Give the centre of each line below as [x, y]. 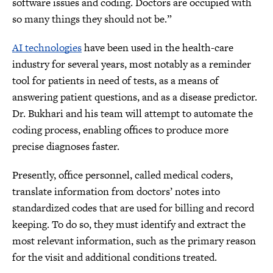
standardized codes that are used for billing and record [133, 208]
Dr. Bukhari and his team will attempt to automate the [133, 113]
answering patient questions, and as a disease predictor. [135, 97]
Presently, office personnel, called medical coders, [122, 175]
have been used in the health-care [158, 48]
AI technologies [47, 48]
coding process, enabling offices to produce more [120, 130]
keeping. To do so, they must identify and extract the [129, 224]
